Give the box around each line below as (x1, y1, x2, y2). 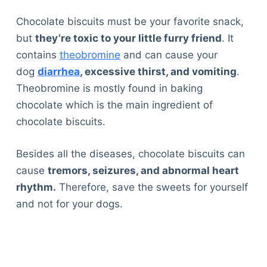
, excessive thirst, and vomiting (79, 66, 237, 78)
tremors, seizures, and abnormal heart (47, 164, 239, 176)
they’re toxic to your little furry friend (35, 32, 222, 45)
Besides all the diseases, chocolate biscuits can (15, 147, 245, 160)
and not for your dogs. (15, 197, 123, 210)
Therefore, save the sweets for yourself (55, 181, 248, 193)
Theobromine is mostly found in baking (15, 82, 203, 95)
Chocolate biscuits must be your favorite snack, (15, 15, 244, 28)
